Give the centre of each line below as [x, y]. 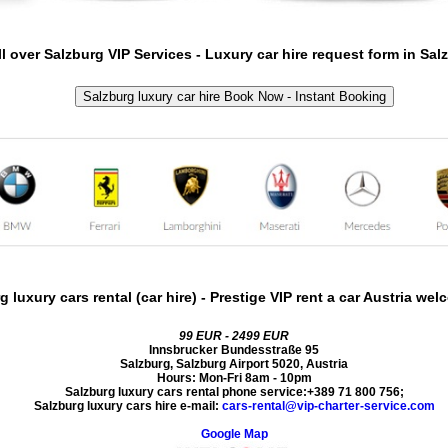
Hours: [177, 377]
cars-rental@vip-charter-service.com [328, 405]
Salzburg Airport [222, 363]
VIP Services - [154, 54]
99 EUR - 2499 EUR [234, 335]
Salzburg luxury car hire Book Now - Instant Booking [234, 96]
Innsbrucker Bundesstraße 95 [234, 349]
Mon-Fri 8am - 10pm [255, 377]
